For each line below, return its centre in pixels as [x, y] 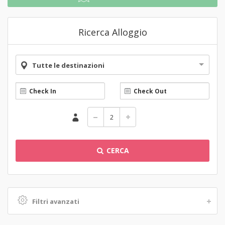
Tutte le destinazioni [68, 65]
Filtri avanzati [56, 201]
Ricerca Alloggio [113, 32]
